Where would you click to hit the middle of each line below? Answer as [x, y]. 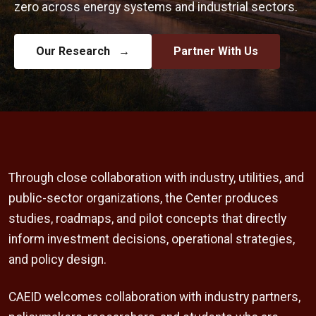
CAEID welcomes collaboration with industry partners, [154, 297]
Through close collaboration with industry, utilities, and [156, 178]
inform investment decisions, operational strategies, [152, 239]
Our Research [74, 51]
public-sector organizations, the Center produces [144, 198]
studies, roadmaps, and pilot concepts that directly [147, 219]
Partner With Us [216, 51]
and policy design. [57, 260]
